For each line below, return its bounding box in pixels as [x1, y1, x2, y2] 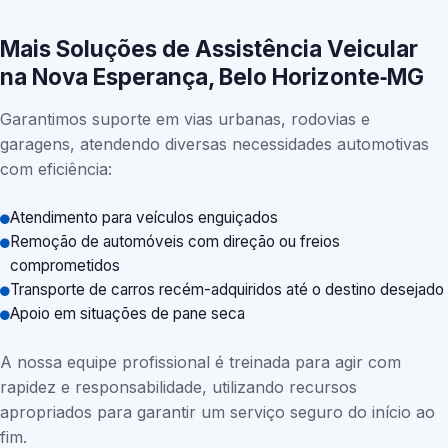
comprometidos [10, 256, 120, 275]
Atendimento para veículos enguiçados [10, 208, 278, 227]
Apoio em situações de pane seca [10, 304, 245, 323]
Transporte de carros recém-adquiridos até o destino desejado [10, 280, 444, 299]
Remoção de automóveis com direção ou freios [10, 232, 340, 251]
